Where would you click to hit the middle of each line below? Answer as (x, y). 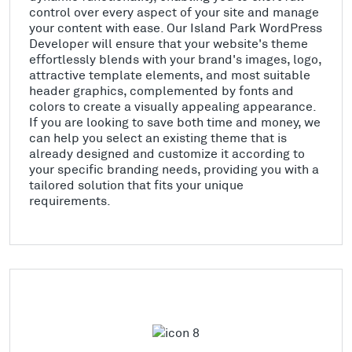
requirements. (70, 200)
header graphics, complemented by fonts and (161, 90)
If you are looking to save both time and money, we (175, 122)
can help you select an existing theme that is (158, 137)
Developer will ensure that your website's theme (169, 43)
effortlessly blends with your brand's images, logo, (175, 59)
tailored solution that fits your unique (136, 185)
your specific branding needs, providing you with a (174, 169)
